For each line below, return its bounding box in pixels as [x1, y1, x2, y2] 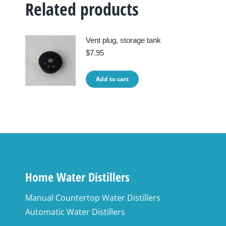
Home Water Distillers [25, 168, 130, 185]
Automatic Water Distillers [25, 206, 125, 217]
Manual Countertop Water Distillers [25, 192, 160, 203]
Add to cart [96, 75, 129, 83]
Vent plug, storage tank [86, 36, 161, 44]
